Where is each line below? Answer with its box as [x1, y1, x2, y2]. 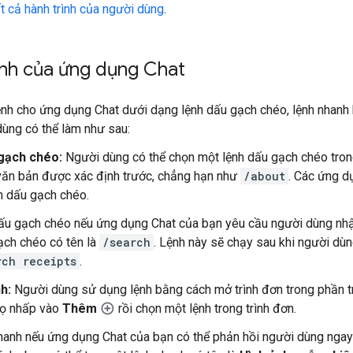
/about [243, 168, 285, 184]
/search [102, 234, 150, 250]
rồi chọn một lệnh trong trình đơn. [115, 300, 297, 316]
